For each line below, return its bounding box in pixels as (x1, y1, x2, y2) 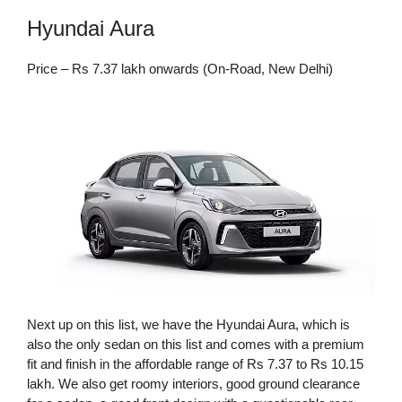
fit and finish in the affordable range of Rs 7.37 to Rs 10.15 (27, 356, 363, 372)
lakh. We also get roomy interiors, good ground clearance (27, 376, 360, 392)
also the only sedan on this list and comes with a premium (27, 336, 364, 353)
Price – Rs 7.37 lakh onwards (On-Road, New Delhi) (27, 60, 333, 76)
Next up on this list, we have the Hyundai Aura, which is (27, 317, 350, 333)
